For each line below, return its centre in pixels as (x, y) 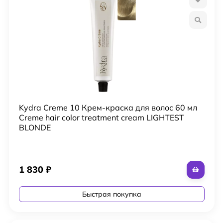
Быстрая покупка (111, 194)
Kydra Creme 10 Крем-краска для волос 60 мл (108, 107)
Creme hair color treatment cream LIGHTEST (101, 117)
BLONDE (35, 127)
